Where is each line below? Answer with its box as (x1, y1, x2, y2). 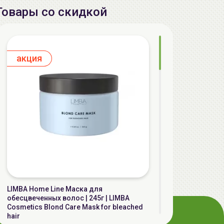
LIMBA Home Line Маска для (7, 185, 102, 193)
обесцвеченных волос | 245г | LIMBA (7, 194, 129, 202)
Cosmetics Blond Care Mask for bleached (7, 203, 143, 211)
